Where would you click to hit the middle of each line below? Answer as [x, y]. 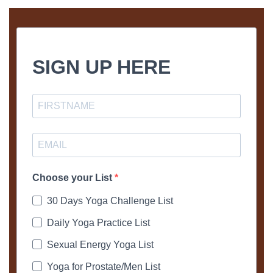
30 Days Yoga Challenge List [110, 200]
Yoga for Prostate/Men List [104, 266]
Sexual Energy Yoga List [100, 244]
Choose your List [73, 177]
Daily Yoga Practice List [98, 222]
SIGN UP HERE [101, 67]
